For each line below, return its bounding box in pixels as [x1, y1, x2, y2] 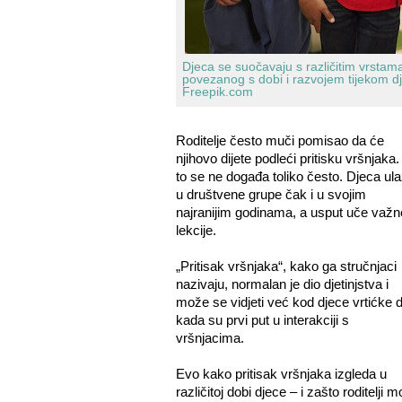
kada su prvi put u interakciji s [175, 312, 349, 328]
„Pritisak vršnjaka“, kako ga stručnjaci [175, 258, 397, 274]
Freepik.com [181, 84, 253, 99]
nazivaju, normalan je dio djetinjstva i [175, 276, 389, 292]
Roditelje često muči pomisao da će [175, 133, 384, 148]
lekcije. [175, 223, 216, 238]
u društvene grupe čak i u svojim [175, 187, 366, 202]
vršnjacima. [175, 330, 244, 345]
